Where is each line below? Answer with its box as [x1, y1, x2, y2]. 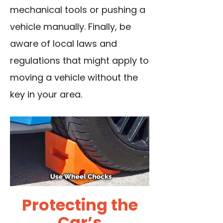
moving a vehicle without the [10, 71, 138, 84]
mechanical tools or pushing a [10, 3, 145, 16]
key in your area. [10, 88, 82, 101]
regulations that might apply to [10, 54, 149, 67]
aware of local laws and [10, 37, 117, 50]
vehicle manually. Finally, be [10, 20, 131, 33]
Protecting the [21, 194, 138, 217]
